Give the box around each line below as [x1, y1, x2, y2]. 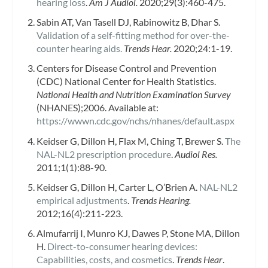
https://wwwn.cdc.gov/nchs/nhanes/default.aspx [36, 115, 234, 127]
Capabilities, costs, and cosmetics [36, 254, 172, 265]
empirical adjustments [36, 194, 127, 206]
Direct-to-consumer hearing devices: [47, 240, 197, 252]
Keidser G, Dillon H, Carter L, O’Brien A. [36, 181, 199, 193]
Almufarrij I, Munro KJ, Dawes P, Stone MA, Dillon [36, 227, 240, 239]
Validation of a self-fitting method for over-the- [36, 29, 230, 41]
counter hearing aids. [36, 42, 122, 54]
